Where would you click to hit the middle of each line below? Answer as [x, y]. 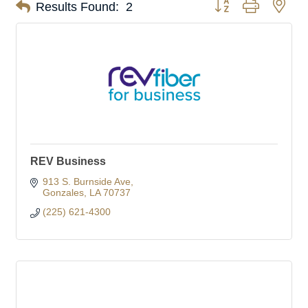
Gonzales [63, 192]
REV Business [68, 161]
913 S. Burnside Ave [86, 181]
